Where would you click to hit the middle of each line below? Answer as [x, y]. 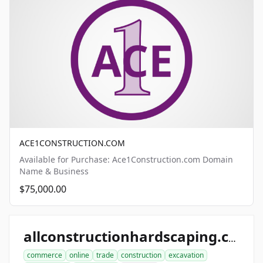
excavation [186, 255]
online [79, 255]
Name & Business [54, 171]
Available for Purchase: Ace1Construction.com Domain [126, 159]
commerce [45, 255]
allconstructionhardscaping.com [232, 238]
